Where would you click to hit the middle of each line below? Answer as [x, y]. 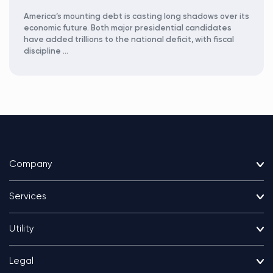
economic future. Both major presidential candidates [128, 28]
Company [31, 164]
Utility [22, 229]
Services [28, 197]
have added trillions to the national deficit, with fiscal [129, 40]
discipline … [46, 51]
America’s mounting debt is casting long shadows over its [136, 17]
